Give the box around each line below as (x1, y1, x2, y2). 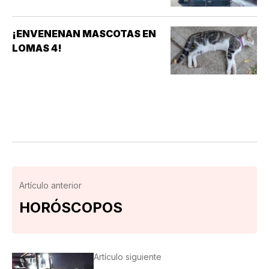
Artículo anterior (19, 180, 82, 190)
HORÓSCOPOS (19, 198, 122, 216)
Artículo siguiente (93, 251, 162, 262)
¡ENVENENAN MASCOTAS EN (12, 27, 156, 40)
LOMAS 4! (12, 41, 62, 54)
